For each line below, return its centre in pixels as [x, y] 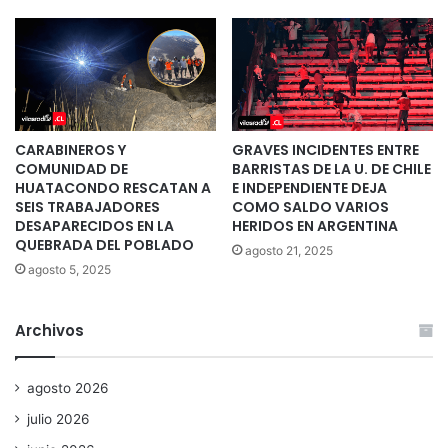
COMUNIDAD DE [71, 169]
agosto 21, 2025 [289, 251]
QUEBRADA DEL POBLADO [104, 245]
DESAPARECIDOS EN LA [94, 226]
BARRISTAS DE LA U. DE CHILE [331, 169]
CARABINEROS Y [70, 150]
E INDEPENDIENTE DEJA [309, 188]
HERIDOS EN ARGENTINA [315, 226]
